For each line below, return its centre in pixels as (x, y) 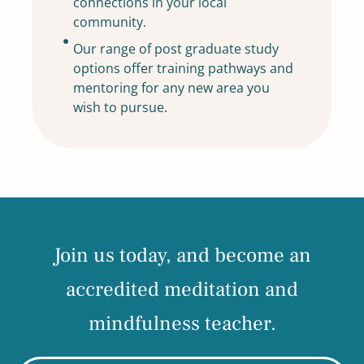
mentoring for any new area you (172, 88)
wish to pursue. (121, 108)
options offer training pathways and (184, 69)
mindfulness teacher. (182, 324)
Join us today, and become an (182, 256)
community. (110, 22)
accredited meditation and (182, 290)
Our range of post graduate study (176, 49)
